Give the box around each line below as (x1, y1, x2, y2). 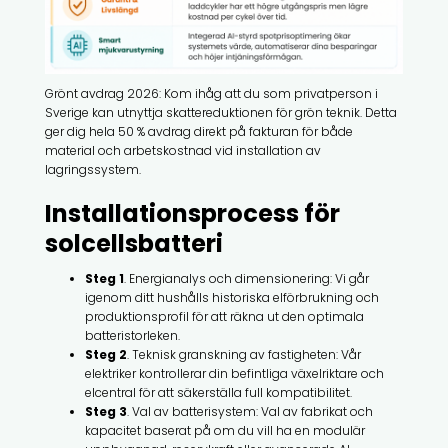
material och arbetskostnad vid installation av (44, 141, 321, 159)
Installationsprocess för (44, 196, 340, 230)
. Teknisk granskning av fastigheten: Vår (126, 345, 361, 363)
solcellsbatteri (44, 226, 223, 260)
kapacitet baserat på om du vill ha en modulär (84, 421, 365, 439)
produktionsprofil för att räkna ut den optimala (84, 307, 364, 325)
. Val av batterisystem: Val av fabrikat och (126, 402, 373, 420)
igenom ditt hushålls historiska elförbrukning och (84, 288, 379, 306)
